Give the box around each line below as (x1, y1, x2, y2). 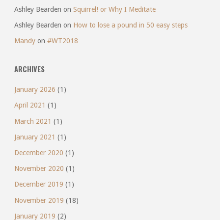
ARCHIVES (14, 63, 45, 74)
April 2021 (14, 101, 46, 110)
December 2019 (14, 180, 63, 189)
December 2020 (14, 149, 63, 157)
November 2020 (14, 165, 64, 173)
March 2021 (14, 117, 52, 125)
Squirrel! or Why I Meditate (73, 5, 156, 13)
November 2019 (14, 196, 64, 204)
